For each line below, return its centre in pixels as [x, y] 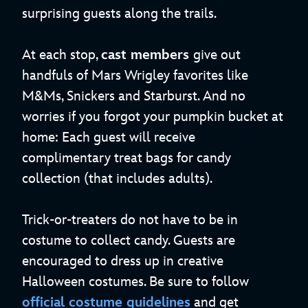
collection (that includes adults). [117, 179]
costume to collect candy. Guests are [129, 241]
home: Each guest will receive [109, 138]
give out [217, 55]
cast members [147, 55]
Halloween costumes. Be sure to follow [135, 282]
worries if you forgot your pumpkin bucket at [153, 117]
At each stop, [62, 55]
